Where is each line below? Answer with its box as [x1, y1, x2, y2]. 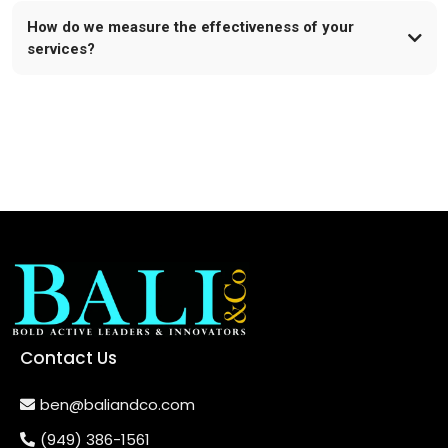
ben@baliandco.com [40, 394, 195, 416]
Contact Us [20, 346, 117, 371]
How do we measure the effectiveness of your [26, 17, 354, 36]
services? [26, 39, 95, 58]
